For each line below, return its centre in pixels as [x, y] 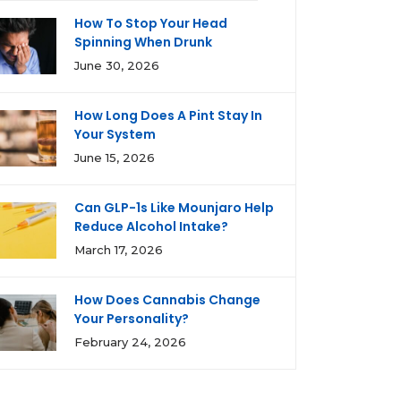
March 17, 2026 [119, 250]
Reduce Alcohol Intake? [151, 226]
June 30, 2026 [117, 65]
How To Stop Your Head [151, 23]
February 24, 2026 [130, 342]
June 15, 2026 [115, 158]
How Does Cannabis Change [167, 300]
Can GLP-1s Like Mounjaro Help [174, 208]
